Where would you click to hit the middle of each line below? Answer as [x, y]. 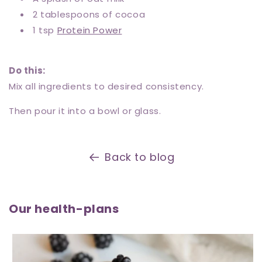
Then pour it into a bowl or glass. [85, 111]
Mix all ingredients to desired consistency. [106, 86]
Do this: [27, 70]
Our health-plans [64, 208]
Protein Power [89, 30]
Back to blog [140, 157]
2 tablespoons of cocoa [89, 14]
